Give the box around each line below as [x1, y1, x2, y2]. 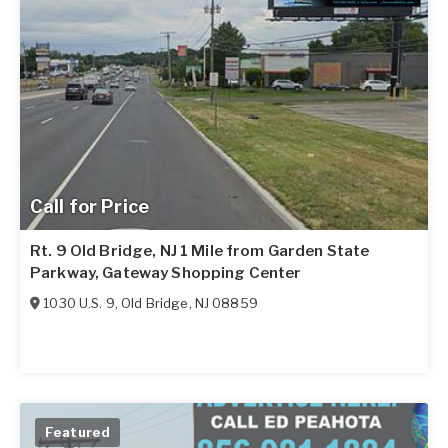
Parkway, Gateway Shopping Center [30, 264, 302, 283]
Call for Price [30, 196, 149, 218]
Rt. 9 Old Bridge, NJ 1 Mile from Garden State [30, 242, 370, 261]
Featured [45, 424, 111, 441]
